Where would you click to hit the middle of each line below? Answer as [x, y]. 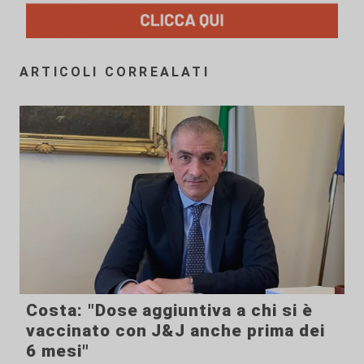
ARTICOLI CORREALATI [115, 72]
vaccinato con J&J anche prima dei [175, 331]
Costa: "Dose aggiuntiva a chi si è [169, 311]
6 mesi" [58, 351]
